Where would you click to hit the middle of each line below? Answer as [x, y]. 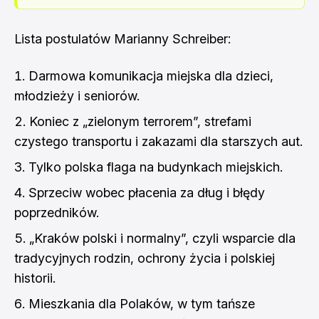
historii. [35, 278]
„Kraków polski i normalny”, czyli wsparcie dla [162, 238]
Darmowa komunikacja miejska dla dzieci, [151, 76]
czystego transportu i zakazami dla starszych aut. [158, 141]
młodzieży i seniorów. [77, 96]
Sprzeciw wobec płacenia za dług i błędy [147, 193]
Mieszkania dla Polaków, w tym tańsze [142, 304]
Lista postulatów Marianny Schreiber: [122, 39]
